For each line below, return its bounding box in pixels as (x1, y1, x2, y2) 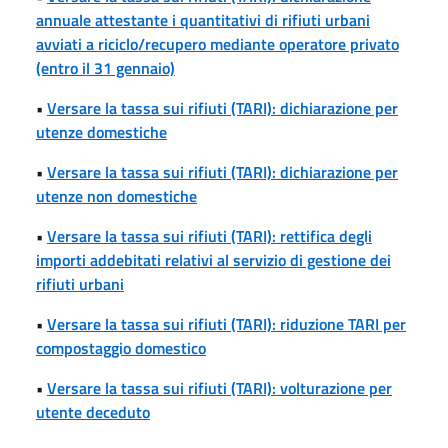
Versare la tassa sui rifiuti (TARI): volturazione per (47, 375, 392, 400)
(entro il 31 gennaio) (36, 55, 175, 80)
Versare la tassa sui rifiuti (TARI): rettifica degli (47, 223, 372, 248)
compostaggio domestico (36, 335, 206, 360)
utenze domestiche (36, 119, 167, 144)
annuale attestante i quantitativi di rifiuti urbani (36, 7, 370, 32)
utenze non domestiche (36, 183, 197, 208)
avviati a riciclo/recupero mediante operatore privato (36, 31, 399, 56)
